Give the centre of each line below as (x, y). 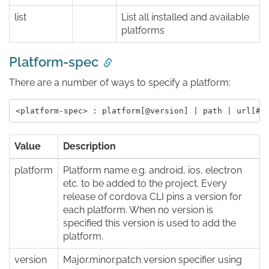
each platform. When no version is (138, 210)
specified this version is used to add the (150, 223)
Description (89, 147)
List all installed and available (185, 17)
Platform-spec (54, 62)
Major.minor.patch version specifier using (153, 260)
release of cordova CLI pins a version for (153, 197)
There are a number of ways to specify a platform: (120, 83)
